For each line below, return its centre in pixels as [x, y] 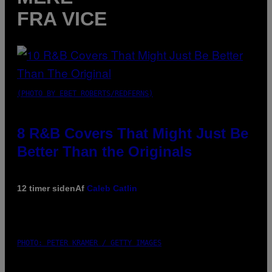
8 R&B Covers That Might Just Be [133, 134]
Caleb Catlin [112, 189]
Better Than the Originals [104, 152]
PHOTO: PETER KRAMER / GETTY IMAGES [89, 243]
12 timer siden [46, 189]
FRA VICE [62, 19]
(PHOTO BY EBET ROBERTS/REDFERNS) [85, 94]
